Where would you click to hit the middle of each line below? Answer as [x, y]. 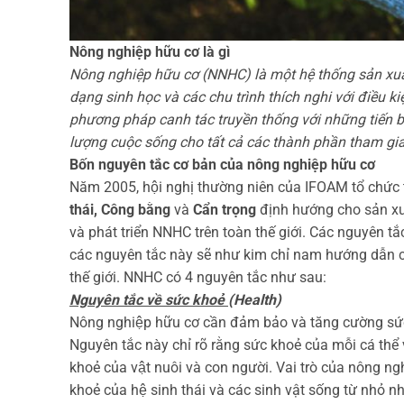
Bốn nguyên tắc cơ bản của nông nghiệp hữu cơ [222, 165]
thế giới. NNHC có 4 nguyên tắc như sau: [198, 278]
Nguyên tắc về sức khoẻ [149, 300]
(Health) [255, 300]
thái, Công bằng [122, 210]
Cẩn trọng [223, 210]
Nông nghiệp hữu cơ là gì [150, 52]
